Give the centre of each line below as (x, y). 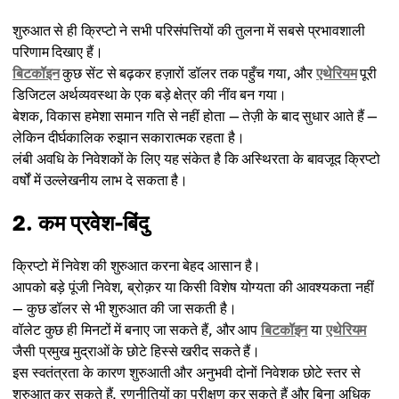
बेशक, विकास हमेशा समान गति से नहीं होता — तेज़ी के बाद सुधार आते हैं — (195, 116)
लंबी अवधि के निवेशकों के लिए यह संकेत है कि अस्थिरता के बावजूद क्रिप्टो (196, 159)
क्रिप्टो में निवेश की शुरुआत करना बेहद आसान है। (137, 265)
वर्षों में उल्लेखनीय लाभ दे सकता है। (101, 180)
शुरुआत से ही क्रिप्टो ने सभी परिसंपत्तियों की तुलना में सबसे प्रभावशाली (189, 30)
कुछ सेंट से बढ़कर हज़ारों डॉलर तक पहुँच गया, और (188, 73)
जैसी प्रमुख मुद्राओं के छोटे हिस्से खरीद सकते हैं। (137, 351)
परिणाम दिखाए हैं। (58, 52)
